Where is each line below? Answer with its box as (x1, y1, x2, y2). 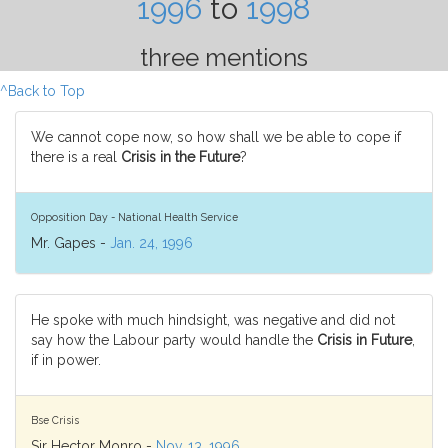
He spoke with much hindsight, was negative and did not (31, 312, 395, 328)
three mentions (140, 43, 308, 72)
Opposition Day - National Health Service (31, 210, 238, 223)
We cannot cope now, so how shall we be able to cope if (31, 129, 401, 145)
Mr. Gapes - (31, 235, 110, 251)
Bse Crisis (31, 413, 79, 426)
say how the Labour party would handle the (31, 332, 317, 348)
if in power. (31, 352, 101, 368)
